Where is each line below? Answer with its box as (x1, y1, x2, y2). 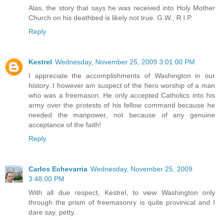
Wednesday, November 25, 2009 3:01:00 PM (55, 57, 195, 66)
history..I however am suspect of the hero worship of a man (28, 81, 215, 89)
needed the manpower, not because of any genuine (28, 110, 215, 119)
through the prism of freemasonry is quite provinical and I (28, 198, 215, 206)
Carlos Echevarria (28, 165, 87, 173)
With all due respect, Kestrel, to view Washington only (28, 188, 215, 196)
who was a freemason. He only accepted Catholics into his (28, 91, 215, 99)
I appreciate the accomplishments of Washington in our (28, 71, 215, 80)
